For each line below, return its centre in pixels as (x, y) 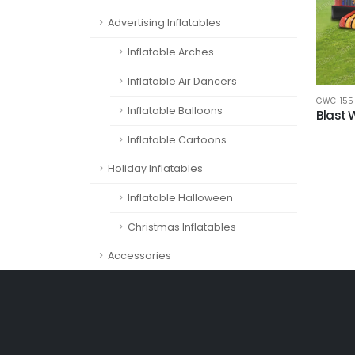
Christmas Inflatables (182, 227)
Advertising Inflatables (164, 23)
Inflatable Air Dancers (182, 81)
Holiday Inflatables (155, 168)
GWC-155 (335, 101)
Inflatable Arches (171, 52)
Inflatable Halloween (180, 198)
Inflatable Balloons (175, 111)
